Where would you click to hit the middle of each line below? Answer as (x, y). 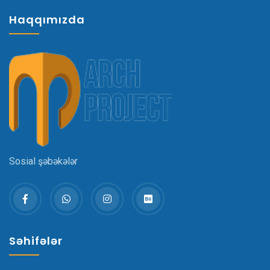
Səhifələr (36, 241)
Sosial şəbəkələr (43, 162)
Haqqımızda (47, 20)
